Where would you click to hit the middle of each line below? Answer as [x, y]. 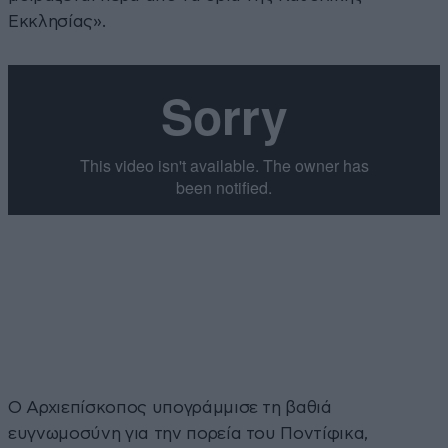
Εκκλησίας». [57, 21]
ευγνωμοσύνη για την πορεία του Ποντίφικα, [188, 433]
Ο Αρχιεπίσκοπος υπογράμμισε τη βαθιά [170, 407]
